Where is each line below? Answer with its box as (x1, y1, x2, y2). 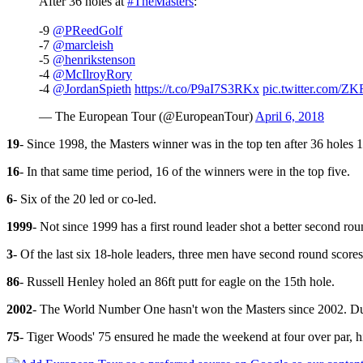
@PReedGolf (53, 23, 122, 37)
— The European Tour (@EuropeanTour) (39, 109, 255, 123)
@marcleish (53, 37, 113, 52)
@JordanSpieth (53, 81, 131, 96)
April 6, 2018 (255, 109, 324, 123)
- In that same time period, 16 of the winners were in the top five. (19, 164, 350, 178)
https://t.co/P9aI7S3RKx (135, 81, 259, 96)
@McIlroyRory (53, 66, 132, 81)
